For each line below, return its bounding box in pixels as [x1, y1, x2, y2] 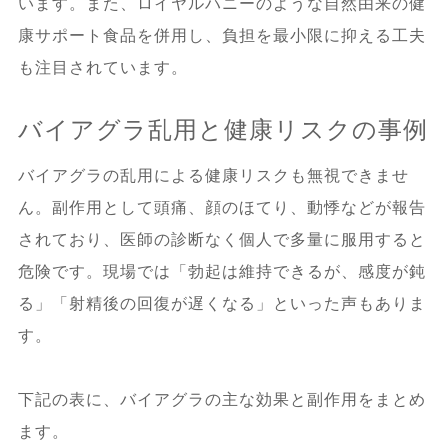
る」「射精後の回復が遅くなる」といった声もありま [17, 294, 426, 312]
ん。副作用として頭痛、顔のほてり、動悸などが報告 [17, 198, 426, 216]
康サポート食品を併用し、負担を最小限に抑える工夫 [17, 26, 426, 44]
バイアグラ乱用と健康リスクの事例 [17, 115, 428, 143]
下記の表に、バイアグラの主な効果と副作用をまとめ [17, 390, 426, 408]
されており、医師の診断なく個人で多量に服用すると [17, 230, 426, 248]
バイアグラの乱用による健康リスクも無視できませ [17, 166, 409, 184]
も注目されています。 [17, 58, 188, 76]
